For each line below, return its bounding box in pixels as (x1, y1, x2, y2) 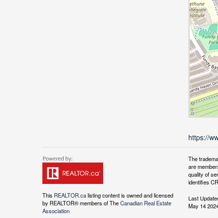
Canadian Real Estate (120, 199, 171, 207)
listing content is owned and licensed (86, 191, 173, 200)
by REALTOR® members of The (42, 199, 120, 207)
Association (42, 207, 70, 215)
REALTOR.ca (54, 191, 86, 200)
